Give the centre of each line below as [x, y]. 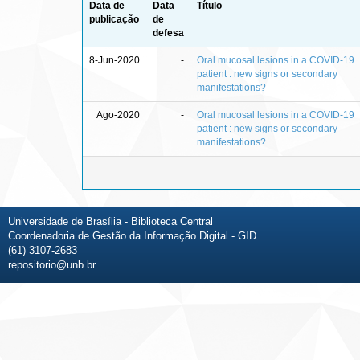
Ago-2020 [118, 115]
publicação [114, 19]
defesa [168, 33]
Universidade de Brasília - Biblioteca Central [110, 221]
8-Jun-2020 [115, 60]
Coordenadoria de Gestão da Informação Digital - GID [132, 235]
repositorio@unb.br [52, 264]
